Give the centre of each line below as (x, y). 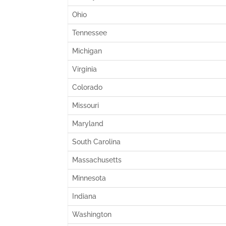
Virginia (85, 69)
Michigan (87, 51)
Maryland (88, 124)
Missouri (86, 105)
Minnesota (89, 178)
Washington (92, 214)
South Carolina (97, 142)
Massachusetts (97, 160)
